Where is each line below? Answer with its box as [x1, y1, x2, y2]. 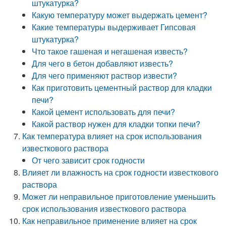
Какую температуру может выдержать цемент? [32, 9, 208, 21]
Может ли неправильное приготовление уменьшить [22, 191, 216, 202]
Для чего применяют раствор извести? [32, 70, 178, 81]
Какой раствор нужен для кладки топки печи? [32, 118, 201, 130]
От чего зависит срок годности [32, 154, 145, 166]
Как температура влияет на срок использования [22, 130, 202, 142]
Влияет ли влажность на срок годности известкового [22, 166, 219, 178]
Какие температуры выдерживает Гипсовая [32, 21, 196, 33]
